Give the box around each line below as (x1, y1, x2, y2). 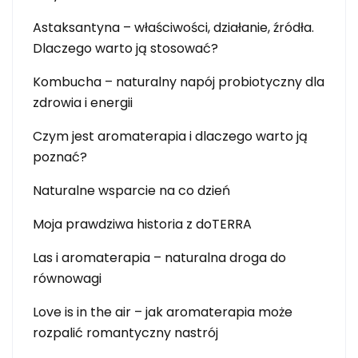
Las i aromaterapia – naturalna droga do (33, 249, 286, 267)
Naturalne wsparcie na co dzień (33, 181, 230, 200)
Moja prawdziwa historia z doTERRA (33, 215, 252, 233)
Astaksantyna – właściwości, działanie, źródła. (33, 18, 314, 37)
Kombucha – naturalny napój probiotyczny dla (33, 73, 324, 91)
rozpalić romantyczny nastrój (33, 324, 218, 342)
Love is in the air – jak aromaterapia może (33, 303, 292, 321)
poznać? (33, 148, 87, 166)
